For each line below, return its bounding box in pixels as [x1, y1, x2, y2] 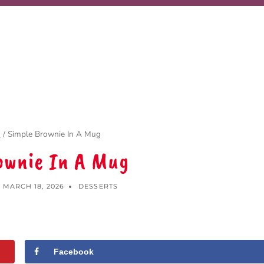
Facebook [54, 247, 94, 257]
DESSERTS [78, 182, 118, 191]
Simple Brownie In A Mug [7, 128, 101, 140]
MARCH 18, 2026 [2, 182, 65, 191]
